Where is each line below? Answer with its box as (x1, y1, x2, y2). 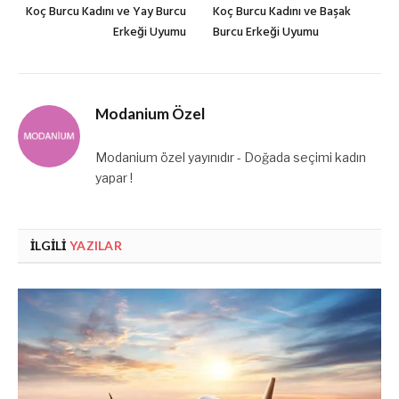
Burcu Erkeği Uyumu (213, 21, 319, 43)
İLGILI (30, 237, 69, 253)
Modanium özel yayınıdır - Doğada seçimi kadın (95, 149, 366, 165)
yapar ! (95, 169, 133, 185)
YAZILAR (69, 237, 122, 253)
